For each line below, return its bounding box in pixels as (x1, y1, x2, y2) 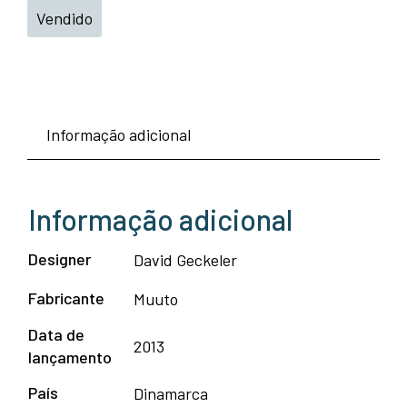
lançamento (28, 347, 112, 368)
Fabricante (28, 288, 104, 309)
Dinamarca (134, 383, 208, 404)
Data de (28, 324, 84, 345)
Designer (28, 249, 91, 270)
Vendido (36, 8, 93, 29)
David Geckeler (134, 250, 237, 271)
